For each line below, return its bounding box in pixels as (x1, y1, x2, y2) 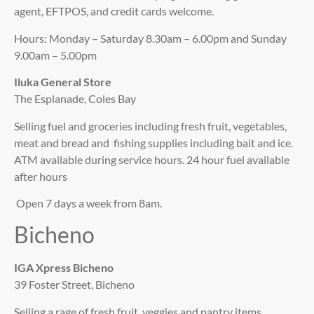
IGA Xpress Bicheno (14, 261, 114, 275)
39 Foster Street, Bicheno (14, 278, 135, 292)
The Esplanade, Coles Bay (14, 92, 136, 106)
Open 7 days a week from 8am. (14, 196, 162, 210)
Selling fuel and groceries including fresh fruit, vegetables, (14, 118, 287, 132)
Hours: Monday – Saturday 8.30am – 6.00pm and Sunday (14, 31, 291, 45)
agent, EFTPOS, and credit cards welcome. (14, 4, 214, 18)
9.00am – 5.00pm (14, 48, 99, 62)
